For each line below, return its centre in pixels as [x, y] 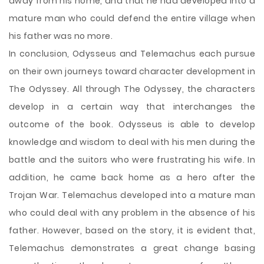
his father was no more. [61, 36]
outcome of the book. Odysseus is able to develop [132, 124]
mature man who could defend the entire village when [132, 18]
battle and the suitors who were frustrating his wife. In [132, 160]
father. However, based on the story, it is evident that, [132, 230]
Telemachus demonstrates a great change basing [132, 248]
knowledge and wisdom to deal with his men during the [132, 142]
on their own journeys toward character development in [132, 71]
